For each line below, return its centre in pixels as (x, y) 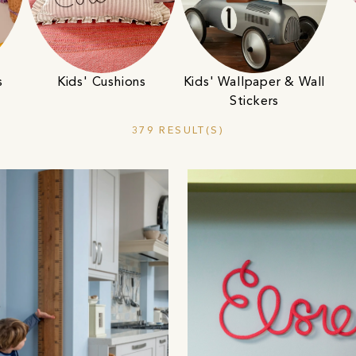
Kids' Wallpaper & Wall (254, 82)
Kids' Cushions (102, 82)
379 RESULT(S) (178, 130)
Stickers (254, 101)
